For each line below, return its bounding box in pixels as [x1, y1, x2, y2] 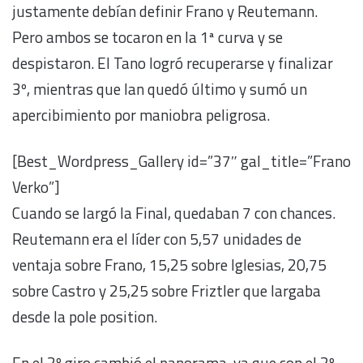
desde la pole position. [12, 304, 157, 328]
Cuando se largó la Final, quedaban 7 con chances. [12, 200, 335, 224]
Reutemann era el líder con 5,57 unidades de [12, 226, 301, 250]
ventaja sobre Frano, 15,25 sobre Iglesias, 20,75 [12, 252, 327, 276]
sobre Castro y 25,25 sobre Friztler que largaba [12, 278, 321, 302]
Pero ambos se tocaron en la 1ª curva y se [12, 24, 283, 49]
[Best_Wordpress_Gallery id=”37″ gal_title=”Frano [12, 148, 351, 173]
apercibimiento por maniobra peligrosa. [12, 102, 270, 126]
